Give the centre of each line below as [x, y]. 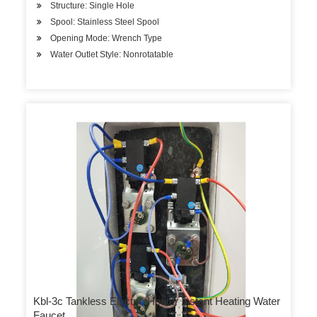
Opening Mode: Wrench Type [106, 38]
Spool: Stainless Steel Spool [105, 22]
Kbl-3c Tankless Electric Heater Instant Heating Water [157, 301]
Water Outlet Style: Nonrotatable [112, 54]
